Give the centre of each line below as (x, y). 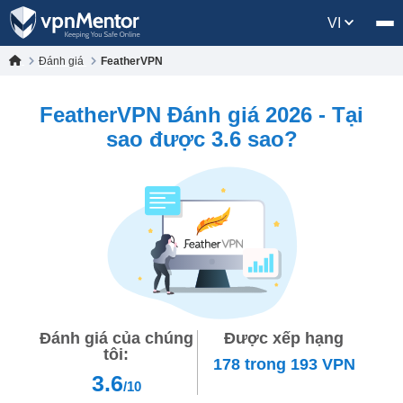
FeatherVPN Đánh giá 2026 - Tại (201, 115)
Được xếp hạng (284, 339)
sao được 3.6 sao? (201, 139)
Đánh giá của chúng (116, 339)
